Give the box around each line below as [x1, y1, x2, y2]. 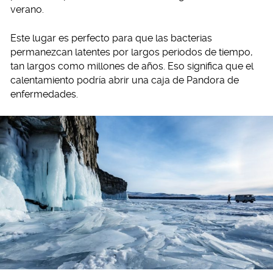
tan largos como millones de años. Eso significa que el [10, 60, 253, 73]
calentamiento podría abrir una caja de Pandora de [10, 74, 239, 87]
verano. [10, 4, 44, 16]
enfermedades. [10, 88, 78, 101]
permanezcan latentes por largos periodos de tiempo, [10, 46, 253, 58]
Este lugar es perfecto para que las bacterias [10, 32, 212, 44]
